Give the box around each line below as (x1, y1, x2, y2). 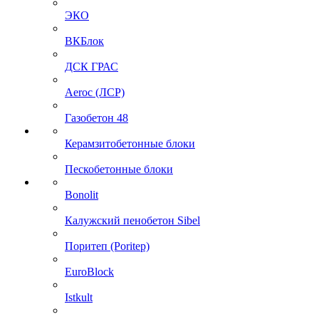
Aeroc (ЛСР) (65, 86, 125, 98)
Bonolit (65, 189, 98, 201)
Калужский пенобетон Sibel (65, 214, 200, 226)
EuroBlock (65, 266, 114, 278)
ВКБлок (65, 35, 104, 47)
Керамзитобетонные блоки (65, 137, 195, 150)
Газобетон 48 (65, 112, 128, 124)
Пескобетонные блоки (65, 163, 173, 175)
